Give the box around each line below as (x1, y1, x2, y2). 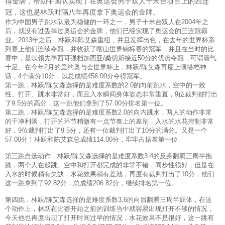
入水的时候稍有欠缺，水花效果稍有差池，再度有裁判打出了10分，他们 (5, 170, 214, 178)
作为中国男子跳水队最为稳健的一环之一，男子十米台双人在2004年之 (5, 18, 208, 26)
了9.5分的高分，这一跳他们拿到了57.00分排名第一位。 (5, 99, 167, 107)
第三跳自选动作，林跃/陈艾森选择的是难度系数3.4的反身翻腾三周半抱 (5, 152, 212, 160)
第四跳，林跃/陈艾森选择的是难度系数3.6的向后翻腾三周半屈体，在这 (5, 195, 212, 203)
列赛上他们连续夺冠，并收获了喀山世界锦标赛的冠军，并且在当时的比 (5, 45, 214, 53)
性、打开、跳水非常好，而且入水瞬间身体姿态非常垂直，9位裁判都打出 (5, 90, 217, 98)
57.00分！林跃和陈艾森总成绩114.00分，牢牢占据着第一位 (5, 135, 178, 143)
